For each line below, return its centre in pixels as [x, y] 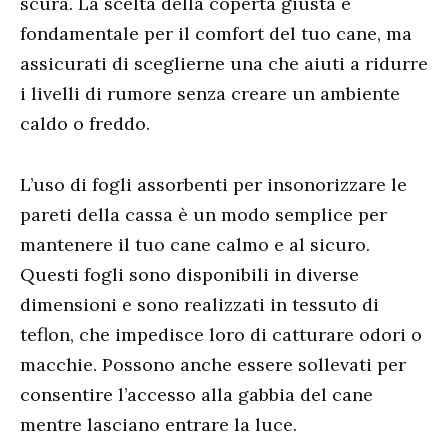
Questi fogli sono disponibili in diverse [189, 274]
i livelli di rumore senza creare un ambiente [210, 93]
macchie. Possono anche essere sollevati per [213, 364]
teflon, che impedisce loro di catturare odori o [221, 334]
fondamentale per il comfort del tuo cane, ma [216, 33]
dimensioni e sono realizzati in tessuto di [199, 304]
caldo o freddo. [85, 123]
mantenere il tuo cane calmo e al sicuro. [195, 244]
